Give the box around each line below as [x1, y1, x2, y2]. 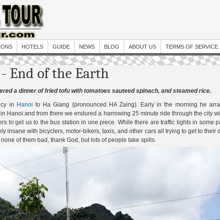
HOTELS [22, 44, 43, 50]
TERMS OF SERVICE [165, 44, 218, 50]
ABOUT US [129, 44, 156, 50]
